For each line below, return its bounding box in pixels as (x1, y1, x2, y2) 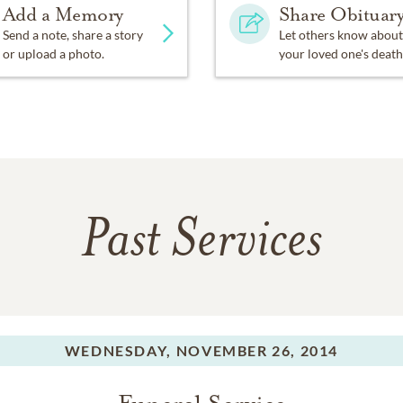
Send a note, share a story (2, 27, 143, 42)
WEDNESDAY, (64, 342, 172, 359)
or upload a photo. (2, 46, 104, 61)
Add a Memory (2, 3, 123, 26)
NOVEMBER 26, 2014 (175, 342, 339, 359)
